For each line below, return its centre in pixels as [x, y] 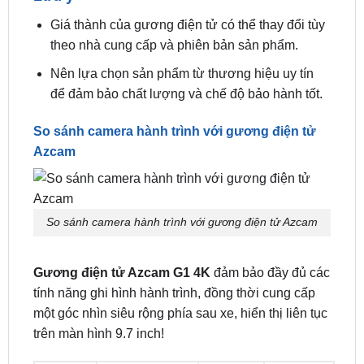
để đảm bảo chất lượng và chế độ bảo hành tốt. [186, 158]
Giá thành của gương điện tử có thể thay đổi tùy [187, 90]
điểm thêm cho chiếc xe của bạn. [144, 23]
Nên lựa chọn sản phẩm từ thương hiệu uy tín [182, 138]
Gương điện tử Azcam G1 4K [121, 338]
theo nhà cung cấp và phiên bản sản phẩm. [174, 110]
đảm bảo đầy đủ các [270, 338]
